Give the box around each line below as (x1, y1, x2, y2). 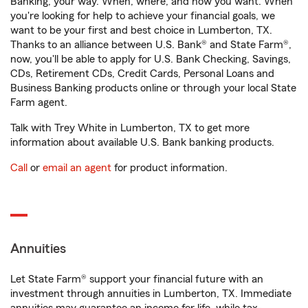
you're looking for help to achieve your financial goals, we (10, 10, 275, 21)
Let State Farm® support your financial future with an (10, 274, 263, 285)
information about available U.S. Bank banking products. (10, 137, 274, 148)
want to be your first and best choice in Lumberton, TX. (10, 25, 272, 36)
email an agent (43, 162, 111, 173)
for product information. (111, 162, 228, 173)
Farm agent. (10, 97, 67, 108)
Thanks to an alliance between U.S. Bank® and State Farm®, (10, 39, 291, 50)
